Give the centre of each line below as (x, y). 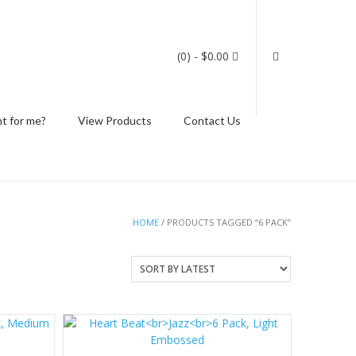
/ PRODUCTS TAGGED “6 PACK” (225, 222)
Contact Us (212, 120)
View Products (115, 120)
